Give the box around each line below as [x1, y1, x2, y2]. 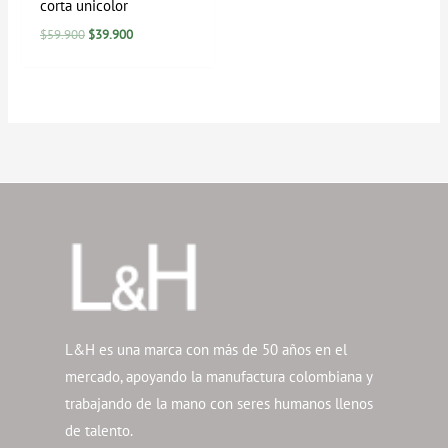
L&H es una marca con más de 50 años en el [65, 340, 347, 360]
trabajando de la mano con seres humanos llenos [65, 394, 373, 414]
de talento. [65, 421, 133, 441]
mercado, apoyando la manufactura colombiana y [65, 367, 372, 387]
